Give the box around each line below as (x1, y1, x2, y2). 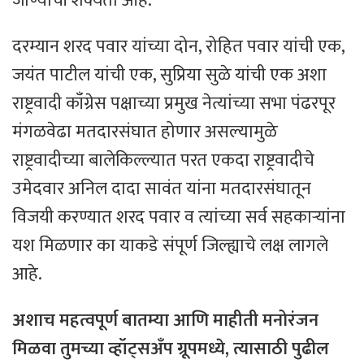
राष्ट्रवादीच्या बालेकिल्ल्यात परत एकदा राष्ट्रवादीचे (12, 145, 314, 175)
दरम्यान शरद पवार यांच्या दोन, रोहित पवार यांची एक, (12, 31, 344, 62)
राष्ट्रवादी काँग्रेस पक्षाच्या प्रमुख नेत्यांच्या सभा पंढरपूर (12, 88, 336, 119)
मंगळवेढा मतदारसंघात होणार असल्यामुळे (12, 116, 277, 147)
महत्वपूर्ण (59, 305, 118, 336)
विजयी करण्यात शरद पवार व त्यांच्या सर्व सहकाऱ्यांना (12, 201, 345, 232)
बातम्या (122, 305, 169, 336)
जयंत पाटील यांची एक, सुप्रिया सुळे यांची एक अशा (12, 59, 327, 90)
